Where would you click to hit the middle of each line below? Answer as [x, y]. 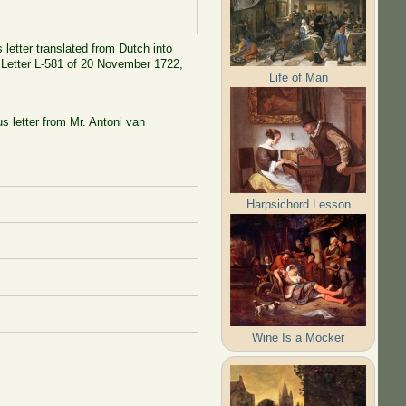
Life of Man [298, 77]
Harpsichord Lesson [298, 204]
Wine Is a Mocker [299, 337]
